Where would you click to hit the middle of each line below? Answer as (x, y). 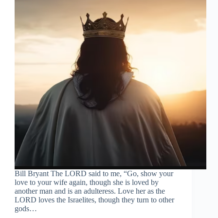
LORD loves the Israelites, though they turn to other (94, 200)
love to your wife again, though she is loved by (87, 182)
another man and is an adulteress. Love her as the (90, 191)
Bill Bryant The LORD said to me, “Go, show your (94, 174)
